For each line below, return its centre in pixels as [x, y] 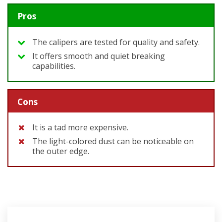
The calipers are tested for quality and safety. [116, 42]
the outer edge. [61, 151]
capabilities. [54, 66]
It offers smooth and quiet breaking [99, 56]
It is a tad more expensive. [80, 128]
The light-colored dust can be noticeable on [113, 141]
